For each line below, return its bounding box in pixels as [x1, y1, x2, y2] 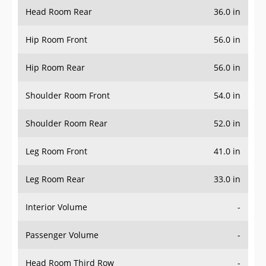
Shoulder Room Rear [26, 118, 107, 129]
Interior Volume [26, 201, 87, 213]
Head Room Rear [26, 6, 92, 18]
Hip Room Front [26, 34, 87, 46]
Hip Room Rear [26, 62, 85, 74]
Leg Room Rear [26, 173, 85, 185]
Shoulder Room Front [26, 90, 110, 102]
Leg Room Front [26, 145, 87, 157]
